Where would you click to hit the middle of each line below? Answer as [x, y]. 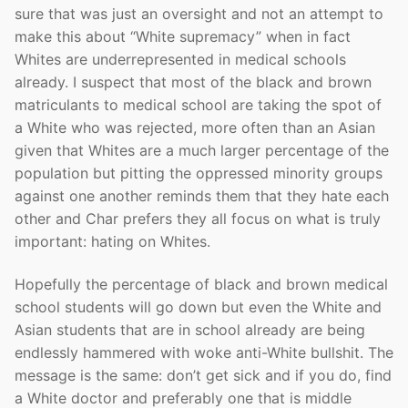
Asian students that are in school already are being [190, 330]
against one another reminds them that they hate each [202, 195]
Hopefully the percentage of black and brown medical [201, 285]
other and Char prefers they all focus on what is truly [198, 218]
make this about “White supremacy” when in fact [183, 36]
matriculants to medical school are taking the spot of [198, 104]
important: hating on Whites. [112, 241]
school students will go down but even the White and [198, 307]
